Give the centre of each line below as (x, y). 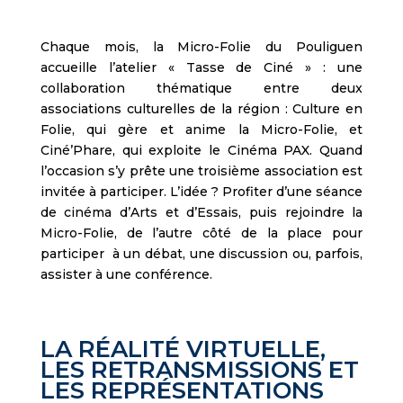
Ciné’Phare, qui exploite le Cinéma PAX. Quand (201, 151)
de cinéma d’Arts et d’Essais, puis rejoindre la (201, 213)
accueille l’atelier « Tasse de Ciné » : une (201, 68)
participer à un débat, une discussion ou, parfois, (201, 254)
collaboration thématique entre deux (201, 89)
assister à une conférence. (126, 275)
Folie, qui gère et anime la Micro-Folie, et (201, 130)
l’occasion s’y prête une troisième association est (201, 171)
